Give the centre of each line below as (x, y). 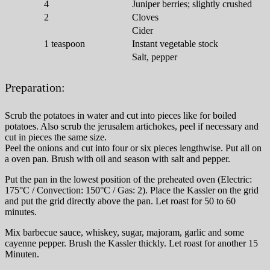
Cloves (145, 17)
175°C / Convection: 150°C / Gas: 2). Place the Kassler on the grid (132, 190)
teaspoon (68, 44)
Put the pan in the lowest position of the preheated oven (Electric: (128, 180)
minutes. (21, 212)
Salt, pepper (155, 57)
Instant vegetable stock (175, 44)
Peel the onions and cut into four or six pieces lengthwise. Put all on (133, 148)
